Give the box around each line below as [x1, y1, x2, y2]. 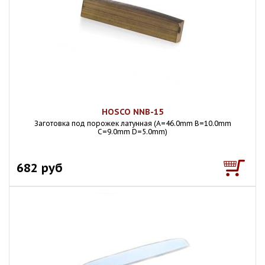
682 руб [17, 160, 63, 176]
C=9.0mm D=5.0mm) [98, 127, 167, 136]
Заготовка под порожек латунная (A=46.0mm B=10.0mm [34, 119, 231, 128]
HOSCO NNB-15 [102, 106, 163, 117]
